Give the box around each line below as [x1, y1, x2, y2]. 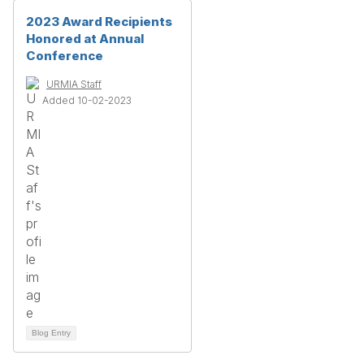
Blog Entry [32, 328, 71, 337]
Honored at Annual [26, 31, 144, 46]
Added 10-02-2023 [42, 94, 132, 106]
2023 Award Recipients [26, 14, 172, 29]
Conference [26, 48, 103, 63]
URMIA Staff [46, 78, 102, 90]
